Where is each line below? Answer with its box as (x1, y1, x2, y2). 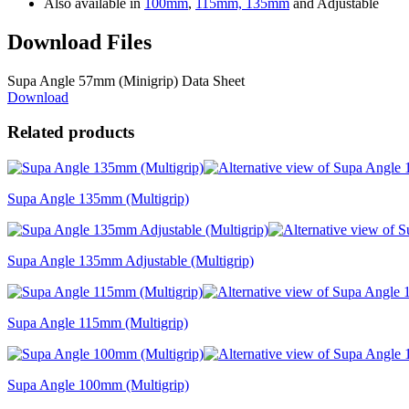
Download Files (7, 29, 152, 54)
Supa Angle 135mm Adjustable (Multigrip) (7, 253, 254, 269)
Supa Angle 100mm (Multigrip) (7, 377, 189, 393)
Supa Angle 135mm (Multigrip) (7, 191, 189, 207)
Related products (7, 122, 134, 142)
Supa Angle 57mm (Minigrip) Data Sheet (7, 72, 245, 89)
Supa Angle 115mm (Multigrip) (7, 315, 188, 331)
